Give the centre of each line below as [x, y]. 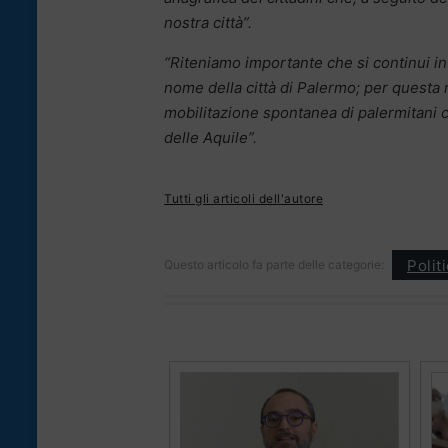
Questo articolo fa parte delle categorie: [274, 265]
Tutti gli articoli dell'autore [243, 199]
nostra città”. [208, 23]
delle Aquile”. [210, 138]
